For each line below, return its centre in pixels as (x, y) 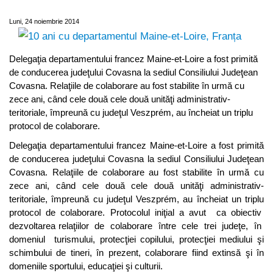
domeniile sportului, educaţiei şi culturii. (86, 266)
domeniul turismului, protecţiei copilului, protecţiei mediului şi (136, 239)
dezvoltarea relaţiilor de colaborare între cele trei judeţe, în (136, 226)
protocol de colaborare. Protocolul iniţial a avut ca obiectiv (136, 212)
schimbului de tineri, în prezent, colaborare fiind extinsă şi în (136, 253)
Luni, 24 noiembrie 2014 (44, 21)
